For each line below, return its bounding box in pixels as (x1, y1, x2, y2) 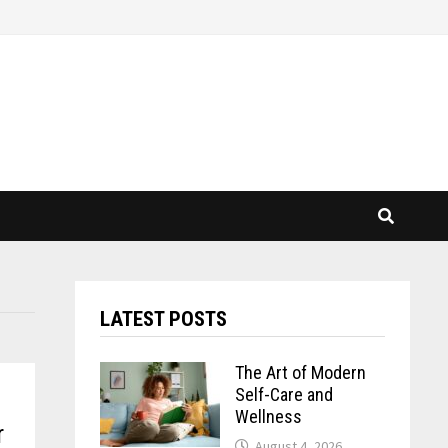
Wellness (234, 406, 302, 427)
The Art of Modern (234, 362, 366, 383)
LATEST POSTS (99, 307, 227, 331)
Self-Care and (234, 384, 333, 405)
